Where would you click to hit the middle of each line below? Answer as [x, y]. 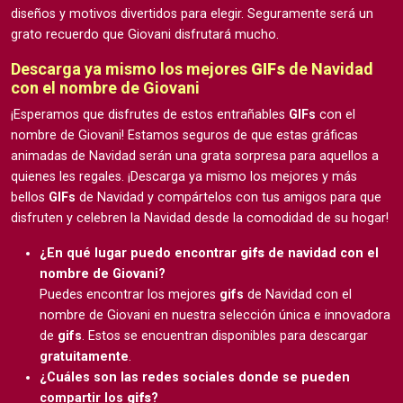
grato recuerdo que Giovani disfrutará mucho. [145, 34]
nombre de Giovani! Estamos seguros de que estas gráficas [184, 135]
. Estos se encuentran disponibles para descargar [225, 336]
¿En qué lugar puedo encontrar [140, 253]
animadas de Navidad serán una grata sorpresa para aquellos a [195, 156]
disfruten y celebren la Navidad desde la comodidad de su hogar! [200, 218]
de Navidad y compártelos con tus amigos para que [228, 197]
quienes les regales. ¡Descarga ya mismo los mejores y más [184, 176]
